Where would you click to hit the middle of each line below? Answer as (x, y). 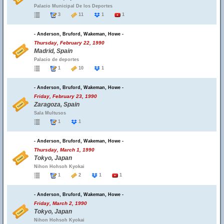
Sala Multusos (50, 113)
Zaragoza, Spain (57, 104)
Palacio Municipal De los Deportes (73, 6)
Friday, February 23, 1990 (65, 96)
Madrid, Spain (53, 51)
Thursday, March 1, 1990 (64, 150)
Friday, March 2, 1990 (60, 203)
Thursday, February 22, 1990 (69, 43)
